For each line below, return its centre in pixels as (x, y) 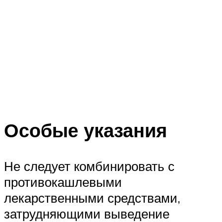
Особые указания (85, 130)
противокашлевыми (63, 182)
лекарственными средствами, (92, 198)
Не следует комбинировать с (89, 166)
